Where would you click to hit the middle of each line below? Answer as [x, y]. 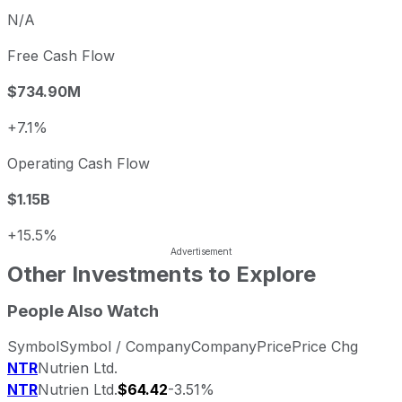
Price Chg [325, 347]
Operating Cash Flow [79, 163]
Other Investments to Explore [162, 274]
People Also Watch [83, 310]
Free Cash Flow [61, 55]
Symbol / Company [125, 347]
